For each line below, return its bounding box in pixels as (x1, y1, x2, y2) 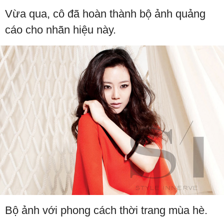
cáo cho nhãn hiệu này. (5, 23, 116, 36)
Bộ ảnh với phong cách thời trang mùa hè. (5, 204, 207, 217)
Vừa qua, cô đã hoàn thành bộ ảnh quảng (5, 7, 205, 20)
